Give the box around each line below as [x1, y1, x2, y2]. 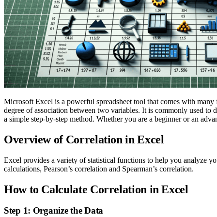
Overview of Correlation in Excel [4, 133, 164, 146]
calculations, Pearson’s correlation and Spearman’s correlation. [4, 164, 194, 173]
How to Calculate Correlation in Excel [4, 183, 188, 196]
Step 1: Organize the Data [4, 205, 103, 216]
